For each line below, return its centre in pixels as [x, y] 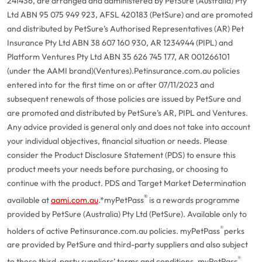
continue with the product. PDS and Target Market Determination [127, 183]
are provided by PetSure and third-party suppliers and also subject [127, 245]
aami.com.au [75, 200]
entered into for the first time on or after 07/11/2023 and [111, 85]
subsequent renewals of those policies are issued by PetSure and [124, 99]
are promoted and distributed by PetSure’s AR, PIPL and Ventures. [127, 113]
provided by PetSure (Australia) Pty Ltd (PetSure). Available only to [127, 214]
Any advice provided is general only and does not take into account [129, 127]
